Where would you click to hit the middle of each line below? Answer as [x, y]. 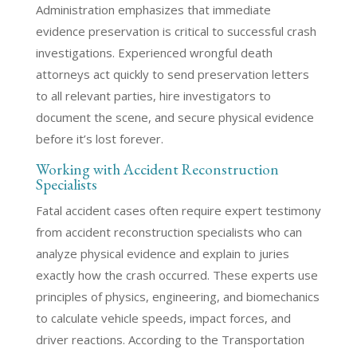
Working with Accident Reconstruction [157, 169]
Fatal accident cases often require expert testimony [178, 210]
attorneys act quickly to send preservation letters [172, 74]
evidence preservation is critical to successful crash [176, 31]
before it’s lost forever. [99, 139]
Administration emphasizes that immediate [153, 10]
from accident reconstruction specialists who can [169, 232]
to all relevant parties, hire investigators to [153, 96]
